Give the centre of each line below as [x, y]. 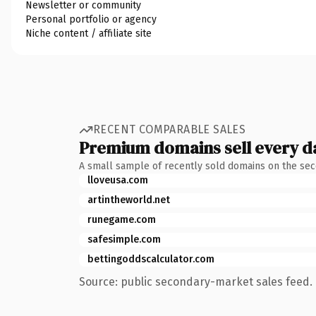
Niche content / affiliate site [89, 33]
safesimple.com [124, 239]
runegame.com [122, 219]
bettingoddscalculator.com [151, 259]
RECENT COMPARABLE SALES [170, 129]
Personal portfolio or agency [91, 19]
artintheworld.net [129, 200]
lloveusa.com [118, 180]
